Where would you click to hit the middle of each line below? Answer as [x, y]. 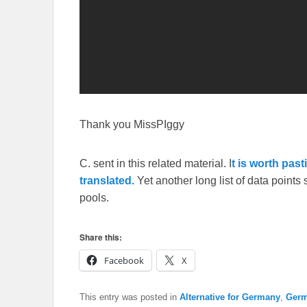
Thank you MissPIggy [132, 124]
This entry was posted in [130, 297]
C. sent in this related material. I [156, 163]
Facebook [124, 260]
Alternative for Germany [230, 297]
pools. [94, 197]
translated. [107, 180]
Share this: [101, 237]
